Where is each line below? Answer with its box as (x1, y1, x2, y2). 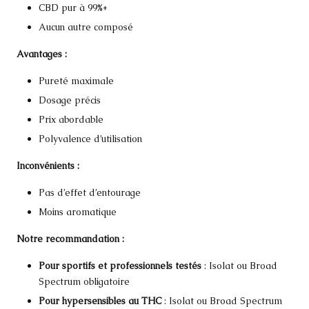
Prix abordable (39, 112, 103, 126)
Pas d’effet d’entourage (39, 186, 141, 199)
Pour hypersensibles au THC (39, 295, 161, 308)
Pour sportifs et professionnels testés (39, 259, 201, 272)
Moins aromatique (39, 206, 117, 219)
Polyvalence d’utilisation (39, 132, 142, 145)
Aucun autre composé (39, 20, 133, 33)
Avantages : (17, 47, 67, 60)
